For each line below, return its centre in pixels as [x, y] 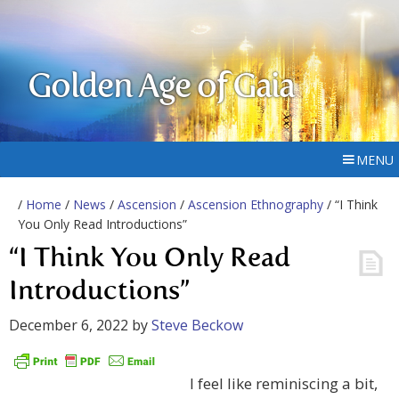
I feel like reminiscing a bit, [284, 384]
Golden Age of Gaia [161, 88]
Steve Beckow [197, 325]
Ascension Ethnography [256, 204]
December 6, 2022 [69, 325]
